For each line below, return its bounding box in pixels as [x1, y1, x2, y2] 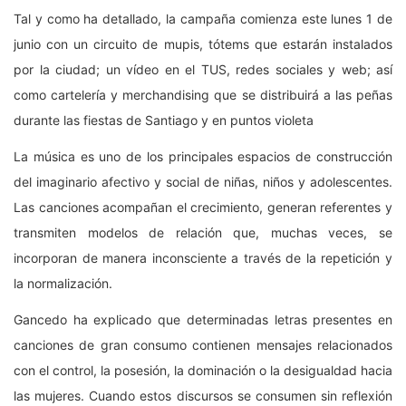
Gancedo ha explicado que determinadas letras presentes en [14, 311, 392, 327]
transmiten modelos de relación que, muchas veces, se [14, 224, 392, 240]
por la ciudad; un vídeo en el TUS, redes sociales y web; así [14, 61, 392, 77]
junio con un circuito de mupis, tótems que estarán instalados [14, 35, 392, 52]
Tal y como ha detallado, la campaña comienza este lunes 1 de [14, 10, 392, 26]
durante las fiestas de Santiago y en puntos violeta [14, 111, 314, 128]
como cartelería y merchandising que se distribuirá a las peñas [14, 86, 392, 102]
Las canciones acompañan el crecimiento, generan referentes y [14, 198, 392, 215]
